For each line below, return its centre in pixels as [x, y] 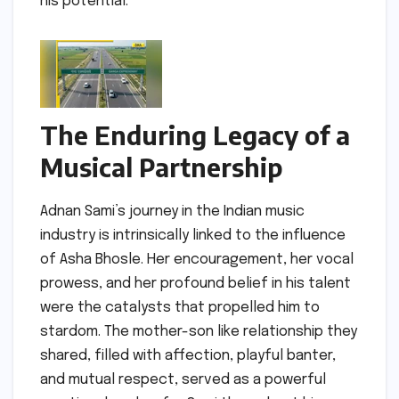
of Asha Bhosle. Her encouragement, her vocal [197, 259]
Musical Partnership [161, 167]
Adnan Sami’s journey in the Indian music [172, 211]
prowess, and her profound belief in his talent [195, 283]
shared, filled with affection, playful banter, [188, 355]
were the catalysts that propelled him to [180, 307]
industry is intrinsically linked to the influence [193, 235]
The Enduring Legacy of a [195, 134]
